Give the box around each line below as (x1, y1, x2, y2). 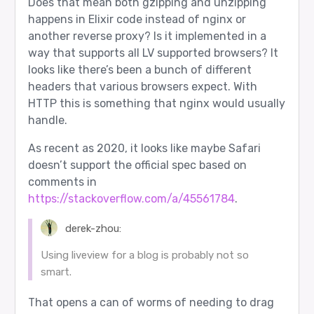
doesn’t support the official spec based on (27, 158, 247, 172)
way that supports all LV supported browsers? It (27, 46, 278, 60)
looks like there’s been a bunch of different (27, 62, 252, 76)
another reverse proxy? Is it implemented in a (27, 29, 266, 43)
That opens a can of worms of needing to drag (27, 295, 274, 309)
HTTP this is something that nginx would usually (27, 96, 285, 110)
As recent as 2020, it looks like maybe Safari (27, 141, 261, 155)
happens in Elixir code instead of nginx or (27, 12, 246, 26)
